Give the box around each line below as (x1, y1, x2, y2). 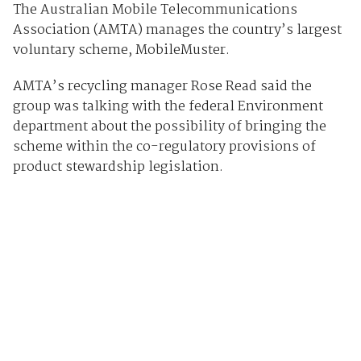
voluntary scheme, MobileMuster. (12, 39, 236, 61)
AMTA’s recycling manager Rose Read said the (12, 75, 312, 98)
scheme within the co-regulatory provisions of (12, 135, 316, 158)
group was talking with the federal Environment (12, 95, 323, 118)
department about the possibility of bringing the (12, 115, 326, 138)
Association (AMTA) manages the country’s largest (12, 19, 342, 41)
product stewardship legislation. (12, 156, 223, 178)
